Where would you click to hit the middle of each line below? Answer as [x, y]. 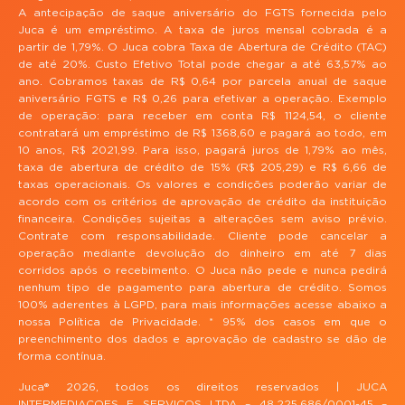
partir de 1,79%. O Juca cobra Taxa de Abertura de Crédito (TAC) [202, 47]
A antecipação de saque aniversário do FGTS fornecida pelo [202, 13]
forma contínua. [62, 357]
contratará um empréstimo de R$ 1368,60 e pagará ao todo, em [202, 133]
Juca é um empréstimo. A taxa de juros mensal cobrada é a [202, 30]
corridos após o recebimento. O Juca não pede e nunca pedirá [202, 271]
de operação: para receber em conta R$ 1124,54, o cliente [202, 116]
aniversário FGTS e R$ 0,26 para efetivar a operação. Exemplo [202, 99]
